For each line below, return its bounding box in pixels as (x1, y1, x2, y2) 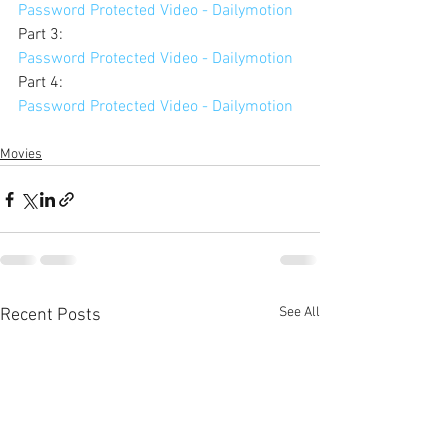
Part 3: (18, 25, 67, 46)
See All (279, 304, 320, 322)
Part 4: (18, 73, 67, 94)
